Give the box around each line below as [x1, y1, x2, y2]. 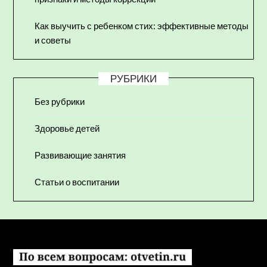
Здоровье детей [35, 123, 100, 134]
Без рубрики [35, 96, 85, 107]
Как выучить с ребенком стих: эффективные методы [35, 20, 249, 32]
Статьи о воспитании [35, 176, 120, 188]
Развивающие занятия [35, 150, 126, 161]
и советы [35, 35, 72, 46]
